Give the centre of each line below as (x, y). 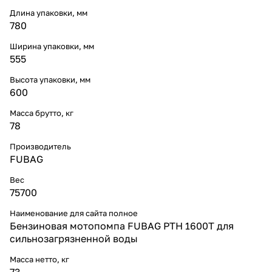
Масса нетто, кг (39, 259)
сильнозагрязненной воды (74, 238)
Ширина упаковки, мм (52, 46)
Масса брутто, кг (42, 113)
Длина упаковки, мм (49, 12)
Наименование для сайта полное (74, 213)
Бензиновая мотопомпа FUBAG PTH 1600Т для (122, 226)
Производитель (40, 146)
